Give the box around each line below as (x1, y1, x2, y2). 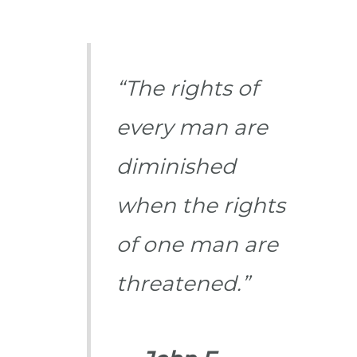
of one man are (116, 231, 278, 258)
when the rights (116, 192, 285, 219)
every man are (116, 114, 268, 141)
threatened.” (116, 270, 249, 297)
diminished (116, 153, 236, 180)
